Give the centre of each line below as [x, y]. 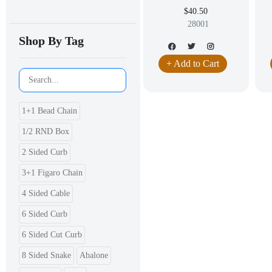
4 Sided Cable [46, 193]
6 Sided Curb [45, 214]
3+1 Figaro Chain [52, 173]
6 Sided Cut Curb [52, 235]
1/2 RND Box [46, 131]
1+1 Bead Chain [49, 111]
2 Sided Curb [45, 152]
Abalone [94, 255]
